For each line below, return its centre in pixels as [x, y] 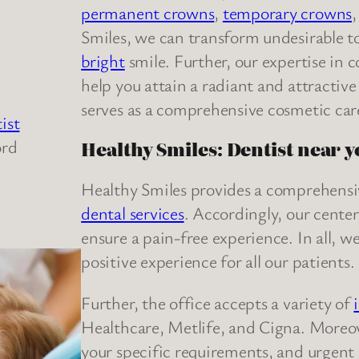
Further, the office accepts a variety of [218, 303]
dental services [133, 213]
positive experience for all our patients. [218, 261]
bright [103, 61]
